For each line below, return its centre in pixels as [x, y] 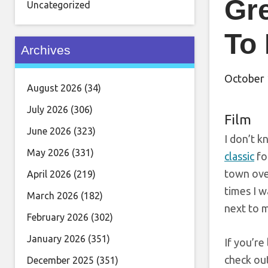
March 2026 [53, 196]
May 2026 [48, 153]
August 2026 [54, 88]
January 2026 [56, 239]
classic [239, 156]
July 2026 [48, 109]
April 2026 [49, 174]
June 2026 [49, 131]
